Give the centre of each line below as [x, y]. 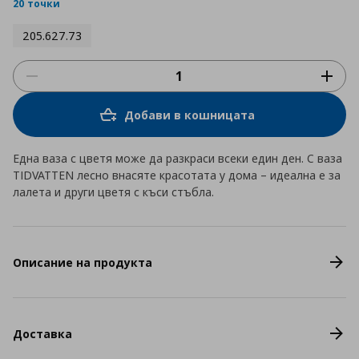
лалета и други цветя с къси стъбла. [113, 192]
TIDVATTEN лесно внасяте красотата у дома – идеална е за [177, 175]
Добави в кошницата [189, 115]
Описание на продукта [83, 262]
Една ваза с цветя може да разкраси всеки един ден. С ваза [177, 158]
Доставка [42, 333]
